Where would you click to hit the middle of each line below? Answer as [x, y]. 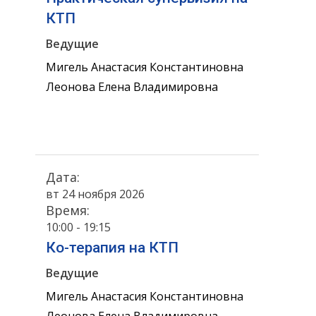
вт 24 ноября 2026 [95, 194]
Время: [68, 210]
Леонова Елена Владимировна [132, 86]
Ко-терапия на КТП [112, 248]
